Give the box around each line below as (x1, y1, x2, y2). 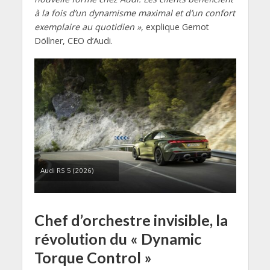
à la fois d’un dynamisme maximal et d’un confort (34, 7, 235, 19)
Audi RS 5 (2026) (40, 166, 93, 175)
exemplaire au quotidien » (34, 21, 141, 33)
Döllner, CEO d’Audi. (34, 35, 113, 47)
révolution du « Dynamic (34, 230, 201, 248)
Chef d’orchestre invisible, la (34, 211, 228, 230)
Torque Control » (34, 248, 152, 267)
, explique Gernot (140, 21, 209, 33)
